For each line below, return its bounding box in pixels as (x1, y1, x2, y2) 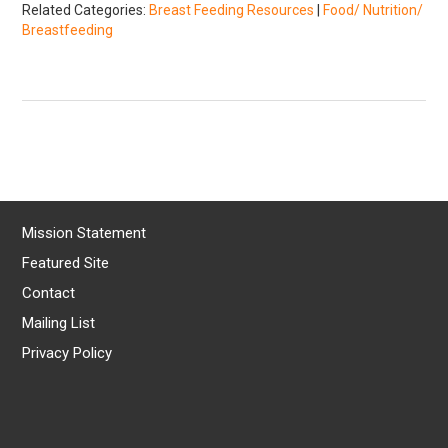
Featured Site (22, 253, 110, 272)
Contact (22, 283, 76, 302)
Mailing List (22, 313, 96, 332)
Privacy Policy (22, 343, 113, 362)
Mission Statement (22, 223, 147, 242)
